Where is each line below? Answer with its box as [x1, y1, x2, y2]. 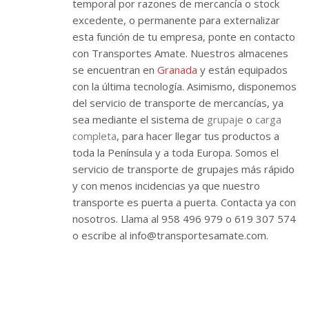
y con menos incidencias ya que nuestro [72, 178, 260, 192]
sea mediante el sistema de [72, 112, 207, 126]
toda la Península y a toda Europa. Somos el [72, 145, 279, 159]
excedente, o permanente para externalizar [72, 12, 280, 27]
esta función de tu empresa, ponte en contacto [72, 29, 295, 43]
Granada [157, 62, 197, 77]
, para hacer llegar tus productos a [117, 128, 279, 143]
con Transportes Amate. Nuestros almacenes [72, 46, 288, 60]
